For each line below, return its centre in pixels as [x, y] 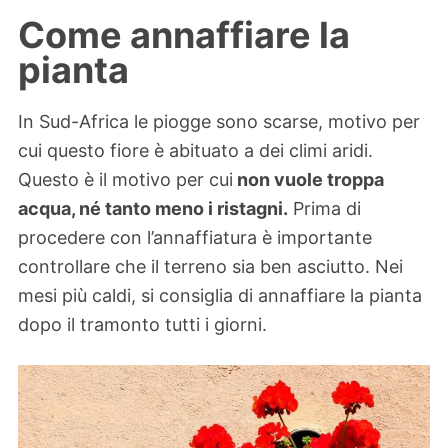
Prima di [324, 209]
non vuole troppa [308, 180]
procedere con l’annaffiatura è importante [195, 238]
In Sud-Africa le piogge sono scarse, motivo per [219, 122]
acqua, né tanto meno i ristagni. [153, 209]
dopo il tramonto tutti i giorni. [142, 325]
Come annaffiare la [184, 34]
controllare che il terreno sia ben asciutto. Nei [210, 267]
